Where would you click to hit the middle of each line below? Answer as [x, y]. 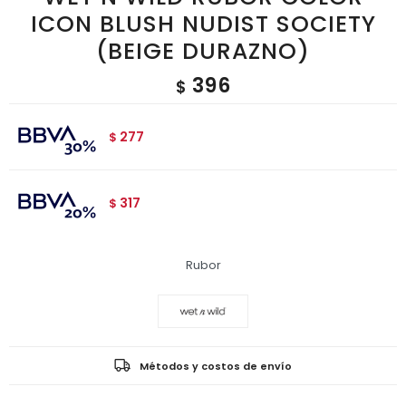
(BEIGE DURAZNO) [203, 51]
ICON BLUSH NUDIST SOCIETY [203, 24]
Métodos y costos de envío [216, 366]
